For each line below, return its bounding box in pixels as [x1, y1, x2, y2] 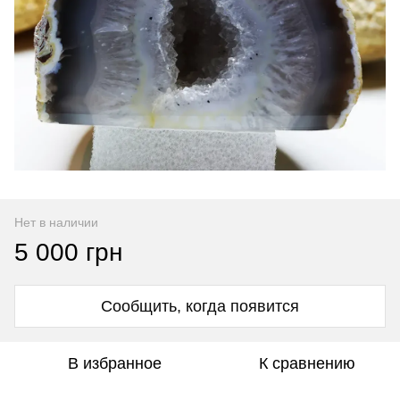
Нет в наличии [14, 215, 98, 230]
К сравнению [259, 354, 355, 373]
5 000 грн [14, 238, 122, 267]
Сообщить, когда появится [101, 297, 299, 316]
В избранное [67, 354, 162, 373]
